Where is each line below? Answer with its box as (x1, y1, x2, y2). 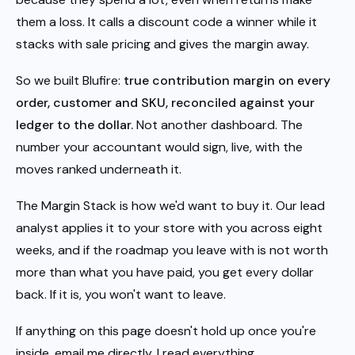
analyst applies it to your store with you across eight (16, 219, 323, 236)
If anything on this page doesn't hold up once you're (16, 322, 316, 339)
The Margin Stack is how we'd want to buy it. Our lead (16, 197, 325, 214)
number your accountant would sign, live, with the (16, 138, 303, 155)
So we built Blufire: (16, 71, 124, 89)
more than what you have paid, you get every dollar (16, 263, 314, 281)
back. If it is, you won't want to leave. (16, 285, 226, 303)
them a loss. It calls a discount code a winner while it (16, 13, 317, 30)
